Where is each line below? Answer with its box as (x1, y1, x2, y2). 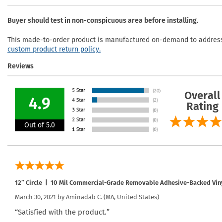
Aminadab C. (66, 193, 102, 201)
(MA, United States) (102, 193, 159, 201)
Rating (186, 99, 219, 113)
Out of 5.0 (24, 120, 55, 129)
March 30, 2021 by (15, 193, 66, 201)
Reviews (7, 61, 34, 70)
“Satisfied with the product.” (15, 207, 110, 217)
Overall (184, 88, 221, 102)
